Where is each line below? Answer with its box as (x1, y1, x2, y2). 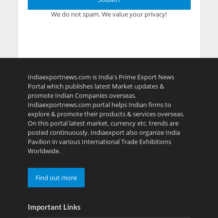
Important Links (27, 202, 81, 211)
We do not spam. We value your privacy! (51, 9, 167, 18)
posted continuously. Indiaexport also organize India (27, 127, 180, 137)
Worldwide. (27, 146, 60, 155)
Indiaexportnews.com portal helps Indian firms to (27, 100, 171, 109)
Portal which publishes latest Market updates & (27, 81, 164, 91)
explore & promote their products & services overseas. (27, 109, 184, 118)
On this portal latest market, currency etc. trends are (27, 118, 179, 127)
